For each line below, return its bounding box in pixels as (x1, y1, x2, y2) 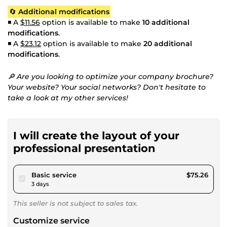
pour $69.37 (76, 170, 116, 178)
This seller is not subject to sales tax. (13, 199, 138, 207)
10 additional (142, 17, 190, 27)
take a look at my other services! (8, 93, 128, 102)
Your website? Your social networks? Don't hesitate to (8, 82, 206, 92)
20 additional (143, 39, 192, 48)
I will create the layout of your (13, 129, 179, 142)
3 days (31, 180, 49, 187)
